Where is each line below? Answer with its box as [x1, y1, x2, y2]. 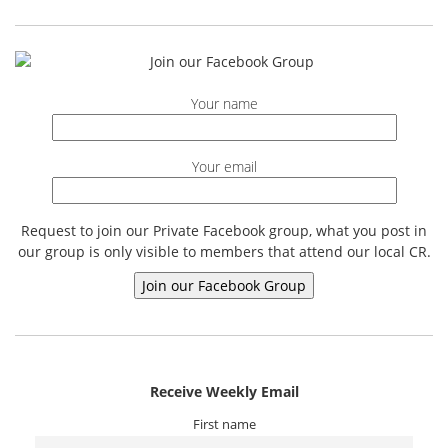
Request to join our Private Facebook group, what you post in [21, 220, 427, 240]
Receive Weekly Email [149, 381, 299, 401]
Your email [191, 157, 257, 176]
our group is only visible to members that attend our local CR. [17, 241, 431, 261]
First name [192, 415, 256, 433]
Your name [190, 93, 258, 113]
